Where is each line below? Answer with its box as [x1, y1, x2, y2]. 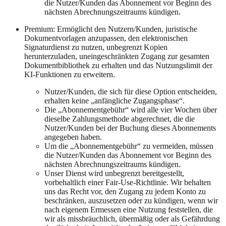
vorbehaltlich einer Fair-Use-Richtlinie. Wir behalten [44, 178, 211, 187]
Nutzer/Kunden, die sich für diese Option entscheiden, [44, 87, 217, 96]
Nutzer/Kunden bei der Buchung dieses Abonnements [44, 123, 216, 132]
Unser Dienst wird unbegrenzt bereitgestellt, [44, 168, 184, 178]
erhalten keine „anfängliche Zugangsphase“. [44, 96, 185, 105]
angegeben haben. [44, 132, 102, 141]
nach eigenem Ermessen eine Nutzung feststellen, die [44, 205, 213, 214]
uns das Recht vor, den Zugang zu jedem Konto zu [44, 187, 206, 196]
